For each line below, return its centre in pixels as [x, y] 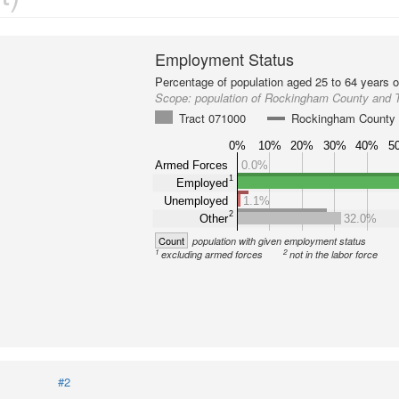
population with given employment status [280, 241]
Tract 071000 [213, 118]
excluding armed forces [212, 254]
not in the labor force [334, 254]
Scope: [175, 98]
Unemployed [196, 200]
